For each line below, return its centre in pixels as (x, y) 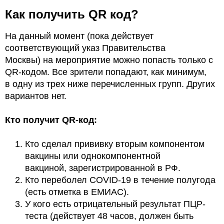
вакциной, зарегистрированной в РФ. (103, 168)
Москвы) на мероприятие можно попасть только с (109, 60)
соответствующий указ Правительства (85, 48)
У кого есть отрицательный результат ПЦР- (115, 204)
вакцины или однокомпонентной (93, 156)
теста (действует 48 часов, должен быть (109, 216)
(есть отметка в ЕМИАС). (77, 192)
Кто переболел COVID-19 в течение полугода (120, 180)
